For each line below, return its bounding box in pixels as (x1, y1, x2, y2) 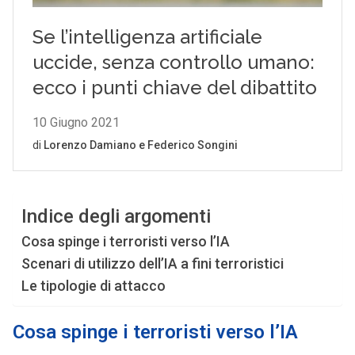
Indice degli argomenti (21, 205, 211, 228)
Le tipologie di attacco (21, 277, 166, 294)
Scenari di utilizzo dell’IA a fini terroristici (21, 255, 284, 272)
